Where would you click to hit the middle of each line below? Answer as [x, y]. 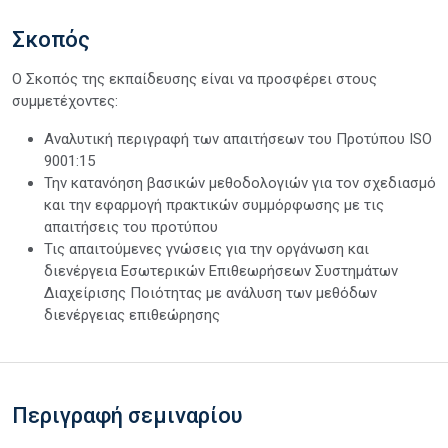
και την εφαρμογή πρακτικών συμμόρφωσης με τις [214, 204]
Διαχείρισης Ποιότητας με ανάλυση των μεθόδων [210, 292]
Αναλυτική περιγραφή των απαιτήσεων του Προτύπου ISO [238, 138]
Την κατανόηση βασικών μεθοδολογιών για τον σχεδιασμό [240, 182]
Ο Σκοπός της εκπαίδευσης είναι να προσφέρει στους [194, 78]
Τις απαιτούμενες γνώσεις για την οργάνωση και [206, 248]
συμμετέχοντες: [65, 100]
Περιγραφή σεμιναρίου [127, 415]
